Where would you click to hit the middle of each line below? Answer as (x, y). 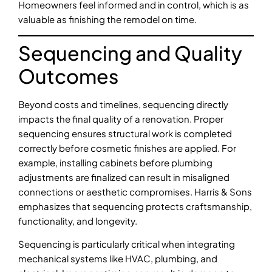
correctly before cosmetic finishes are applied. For (127, 148)
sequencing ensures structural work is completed (125, 133)
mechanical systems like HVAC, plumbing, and (118, 259)
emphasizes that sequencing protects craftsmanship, (135, 206)
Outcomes (68, 76)
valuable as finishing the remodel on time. (107, 19)
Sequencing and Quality (130, 53)
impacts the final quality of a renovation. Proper (121, 118)
